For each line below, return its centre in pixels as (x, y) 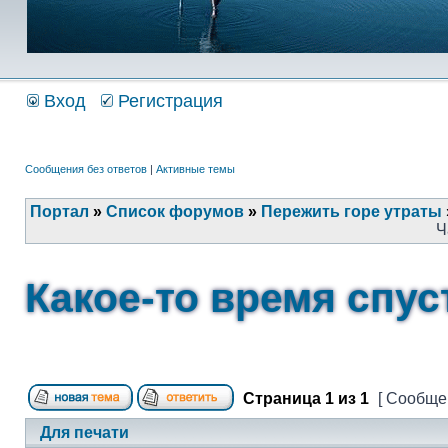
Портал (59, 211)
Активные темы (195, 169)
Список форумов (175, 211)
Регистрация (168, 101)
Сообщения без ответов (86, 169)
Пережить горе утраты (351, 211)
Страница (282, 398)
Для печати (84, 432)
